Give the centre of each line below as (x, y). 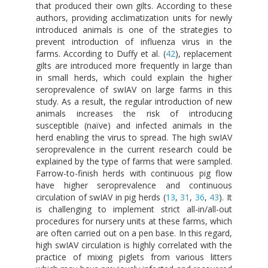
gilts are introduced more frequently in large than (134, 65)
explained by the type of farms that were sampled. (134, 161)
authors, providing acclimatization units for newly (134, 17)
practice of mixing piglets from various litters (134, 257)
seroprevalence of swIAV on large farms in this (134, 89)
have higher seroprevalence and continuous (134, 185)
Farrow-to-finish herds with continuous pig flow (134, 173)
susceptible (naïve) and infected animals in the (134, 125)
